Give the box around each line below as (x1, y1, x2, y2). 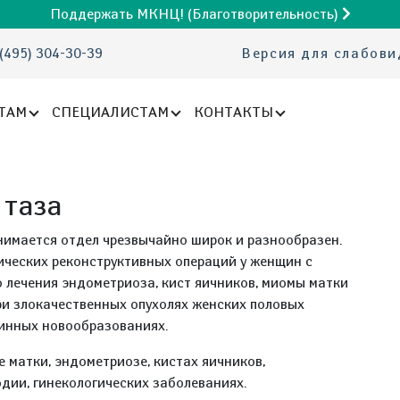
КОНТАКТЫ (194, 103, 274, 121)
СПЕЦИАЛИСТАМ (52, 103, 170, 121)
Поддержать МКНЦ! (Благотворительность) (49, 5, 342, 22)
